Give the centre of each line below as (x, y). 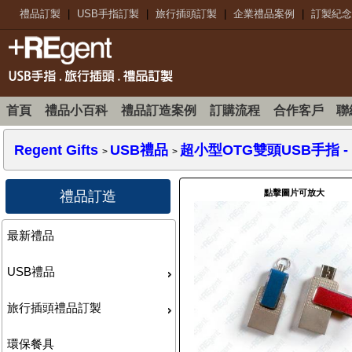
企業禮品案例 (264, 14)
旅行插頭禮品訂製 (55, 307)
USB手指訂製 (108, 14)
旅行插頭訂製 (186, 14)
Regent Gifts (57, 150)
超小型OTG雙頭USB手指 (260, 150)
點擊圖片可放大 (295, 192)
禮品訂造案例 (158, 110)
